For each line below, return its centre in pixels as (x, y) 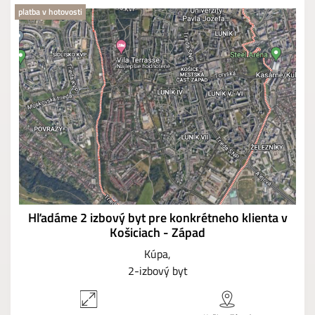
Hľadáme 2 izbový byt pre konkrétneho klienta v (157, 218)
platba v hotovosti (50, 11)
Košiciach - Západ (157, 233)
